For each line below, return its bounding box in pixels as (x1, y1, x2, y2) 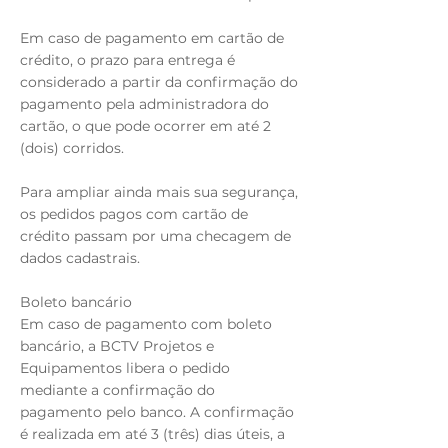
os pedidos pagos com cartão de (20, 205, 248, 223)
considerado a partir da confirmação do (20, 73, 298, 91)
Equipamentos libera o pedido (20, 359, 230, 377)
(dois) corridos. (20, 139, 124, 157)
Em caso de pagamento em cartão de (20, 29, 284, 47)
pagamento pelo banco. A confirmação (20, 403, 294, 421)
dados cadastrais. (20, 249, 140, 267)
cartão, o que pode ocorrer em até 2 (20, 117, 271, 135)
